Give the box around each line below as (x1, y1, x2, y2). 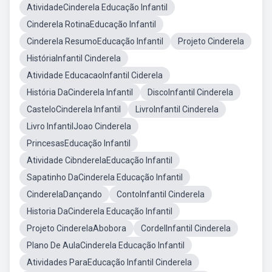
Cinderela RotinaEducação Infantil (27, 19, 156, 29)
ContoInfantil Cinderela (117, 189, 205, 199)
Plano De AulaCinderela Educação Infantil (27, 240, 185, 250)
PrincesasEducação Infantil (27, 138, 131, 148)
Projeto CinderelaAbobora (27, 223, 126, 233)
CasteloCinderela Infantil (27, 104, 121, 114)
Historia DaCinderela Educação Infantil (27, 206, 172, 216)
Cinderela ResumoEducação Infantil (27, 36, 163, 46)
